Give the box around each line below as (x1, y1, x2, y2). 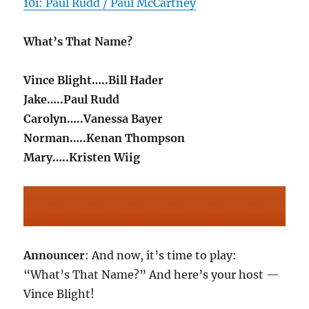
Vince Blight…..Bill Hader (23, 73, 164, 87)
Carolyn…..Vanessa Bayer (23, 112, 163, 126)
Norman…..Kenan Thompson (23, 131, 186, 145)
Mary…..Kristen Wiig (23, 150, 141, 164)
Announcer (23, 248, 86, 263)
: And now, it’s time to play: (85, 248, 237, 263)
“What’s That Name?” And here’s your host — (23, 268, 280, 282)
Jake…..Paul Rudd (23, 92, 120, 106)
